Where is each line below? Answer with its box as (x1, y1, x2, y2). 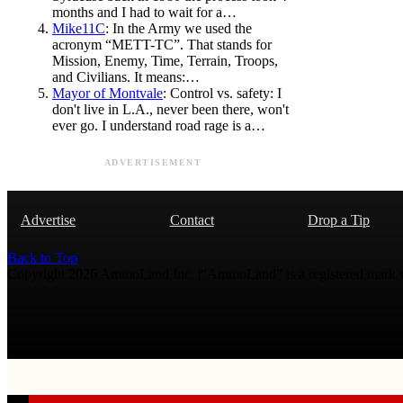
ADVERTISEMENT (103, 157, 202, 167)
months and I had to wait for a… (52, 4, 237, 20)
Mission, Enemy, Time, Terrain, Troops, (52, 53, 278, 68)
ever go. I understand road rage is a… (52, 118, 265, 133)
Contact (169, 212, 214, 228)
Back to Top (7, 250, 77, 265)
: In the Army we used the (105, 21, 252, 36)
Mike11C (52, 21, 105, 36)
